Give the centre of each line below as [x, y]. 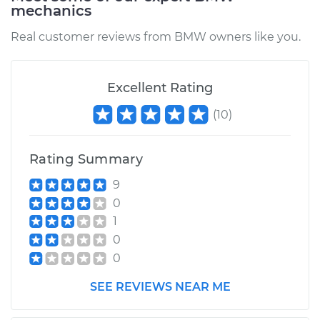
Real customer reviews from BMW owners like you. [156, 37]
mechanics [51, 11]
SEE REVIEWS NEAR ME [160, 286]
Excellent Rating [160, 88]
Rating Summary [86, 159]
